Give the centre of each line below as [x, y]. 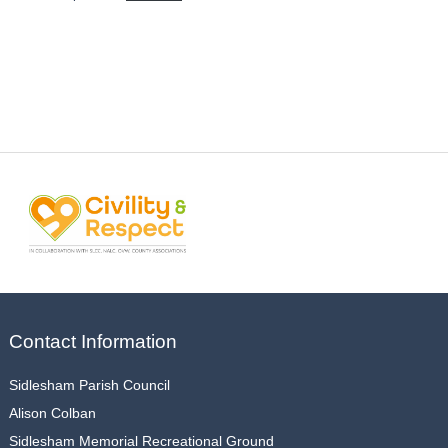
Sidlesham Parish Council [89, 384]
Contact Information [92, 342]
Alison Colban [52, 412]
